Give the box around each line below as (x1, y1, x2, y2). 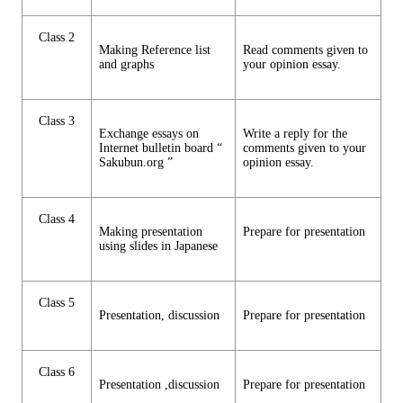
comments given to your (243, 141, 366, 156)
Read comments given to (243, 43, 368, 58)
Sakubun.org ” (99, 156, 173, 170)
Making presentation (99, 225, 202, 239)
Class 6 (39, 365, 75, 380)
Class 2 (39, 31, 75, 45)
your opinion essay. (243, 58, 341, 72)
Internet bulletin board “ (99, 141, 222, 156)
